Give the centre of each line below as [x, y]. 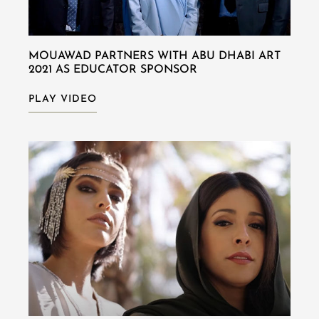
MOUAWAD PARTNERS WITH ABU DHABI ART [155, 57]
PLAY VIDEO [63, 100]
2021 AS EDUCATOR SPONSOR [113, 70]
